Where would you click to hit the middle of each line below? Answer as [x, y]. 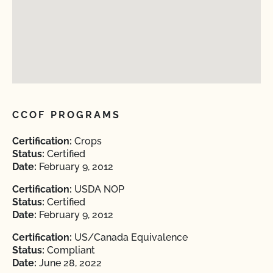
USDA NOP [98, 189]
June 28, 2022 [69, 263]
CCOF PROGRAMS [67, 115]
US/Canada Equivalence [130, 237]
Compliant [70, 250]
